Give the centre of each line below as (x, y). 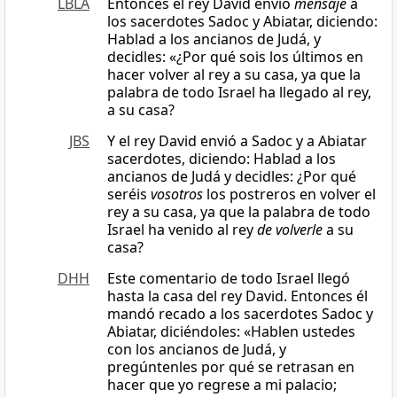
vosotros (177, 195)
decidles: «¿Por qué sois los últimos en (235, 57)
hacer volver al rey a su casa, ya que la (234, 75)
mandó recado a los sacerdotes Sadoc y (240, 314)
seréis (129, 195)
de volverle (290, 230)
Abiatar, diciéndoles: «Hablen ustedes (231, 332)
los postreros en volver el (289, 195)
